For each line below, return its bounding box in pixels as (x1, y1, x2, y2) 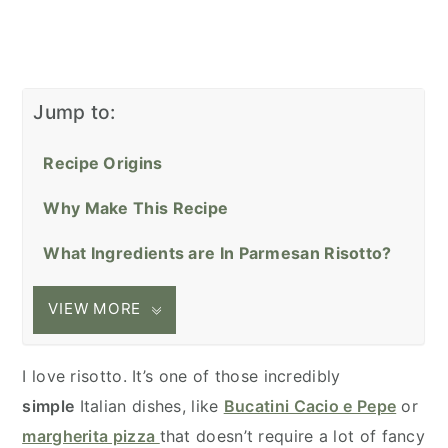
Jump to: (33, 99, 116, 124)
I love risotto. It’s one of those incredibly (22, 365, 341, 386)
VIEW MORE (48, 299, 142, 319)
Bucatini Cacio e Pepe (223, 395, 397, 416)
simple (22, 395, 75, 416)
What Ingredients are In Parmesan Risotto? (43, 242, 392, 263)
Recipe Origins (43, 152, 163, 173)
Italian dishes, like (74, 395, 224, 416)
